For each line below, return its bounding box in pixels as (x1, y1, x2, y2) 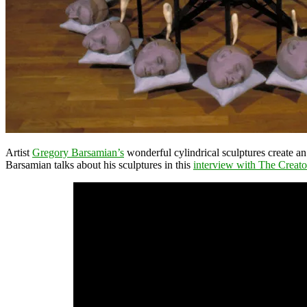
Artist (5, 146, 32, 158)
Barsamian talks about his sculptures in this (5, 158, 193, 171)
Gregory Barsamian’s (32, 146, 124, 158)
